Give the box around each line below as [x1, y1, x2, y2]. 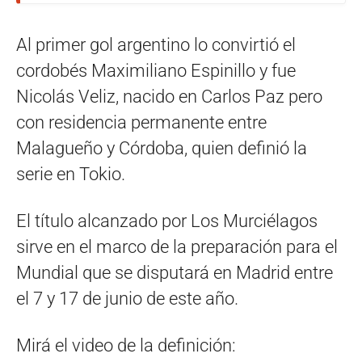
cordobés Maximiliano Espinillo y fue [16, 61, 296, 81]
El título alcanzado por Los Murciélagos [16, 211, 318, 231]
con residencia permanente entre [16, 112, 267, 133]
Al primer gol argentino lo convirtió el [16, 35, 296, 55]
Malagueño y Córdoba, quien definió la [16, 138, 307, 158]
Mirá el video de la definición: [16, 335, 236, 356]
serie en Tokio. [16, 164, 125, 184]
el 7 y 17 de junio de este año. [16, 288, 238, 309]
